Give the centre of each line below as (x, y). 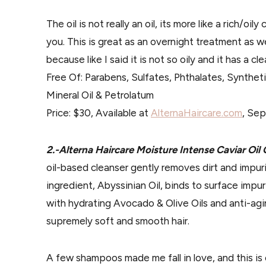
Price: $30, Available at (99, 113)
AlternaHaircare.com (197, 113)
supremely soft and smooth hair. (118, 221)
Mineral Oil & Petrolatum (100, 95)
